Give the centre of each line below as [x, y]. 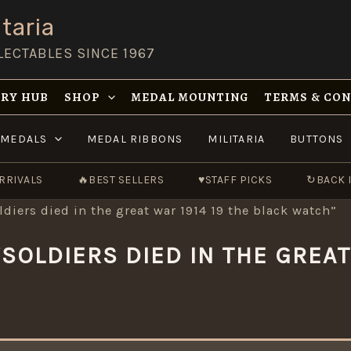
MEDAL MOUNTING [189, 97]
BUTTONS [317, 139]
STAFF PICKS [238, 180]
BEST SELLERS [126, 180]
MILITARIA [237, 139]
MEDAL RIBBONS [135, 139]
